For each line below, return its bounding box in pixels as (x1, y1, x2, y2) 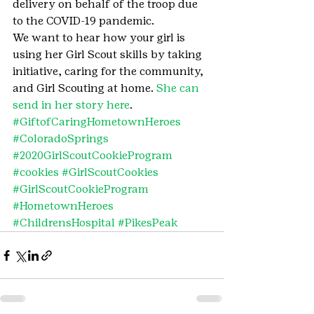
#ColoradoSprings (13, 132, 109, 145)
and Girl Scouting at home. (13, 81, 156, 95)
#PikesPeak (118, 216, 178, 229)
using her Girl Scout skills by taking (13, 48, 205, 61)
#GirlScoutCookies (62, 165, 158, 179)
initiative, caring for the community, (13, 64, 206, 78)
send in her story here (13, 98, 130, 111)
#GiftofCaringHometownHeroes (13, 115, 181, 128)
